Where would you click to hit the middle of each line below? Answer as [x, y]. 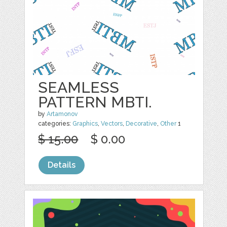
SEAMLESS [79, 87]
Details [62, 165]
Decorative [142, 124]
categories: [55, 124]
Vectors [112, 124]
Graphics [85, 124]
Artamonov [62, 114]
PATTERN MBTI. [95, 102]
